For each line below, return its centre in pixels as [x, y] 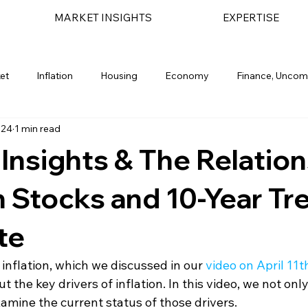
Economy [187, 76]
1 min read [37, 129]
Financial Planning [257, 131]
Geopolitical [77, 131]
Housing [119, 76]
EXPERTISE [251, 17]
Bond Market [161, 131]
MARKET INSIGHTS [103, 17]
